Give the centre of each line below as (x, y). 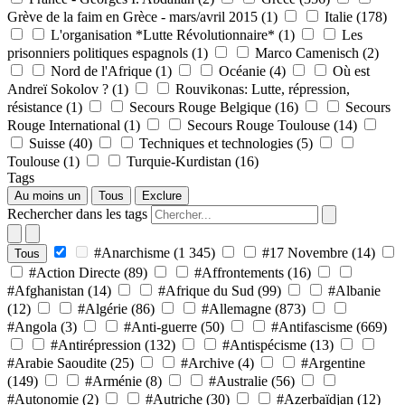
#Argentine (333, 363)
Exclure (162, 195)
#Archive (207, 363)
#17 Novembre (305, 252)
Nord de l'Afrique (101, 71)
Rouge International (64, 125)
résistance (35, 107)
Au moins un (47, 195)
